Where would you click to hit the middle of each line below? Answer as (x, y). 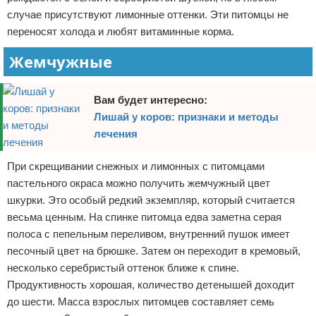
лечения (116, 134)
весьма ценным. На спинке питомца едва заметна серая (144, 217)
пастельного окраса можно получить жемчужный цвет (139, 183)
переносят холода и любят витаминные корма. (121, 31)
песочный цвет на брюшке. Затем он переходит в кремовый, (154, 251)
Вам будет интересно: (151, 100)
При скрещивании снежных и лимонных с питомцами (136, 166)
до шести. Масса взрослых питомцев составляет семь (141, 302)
